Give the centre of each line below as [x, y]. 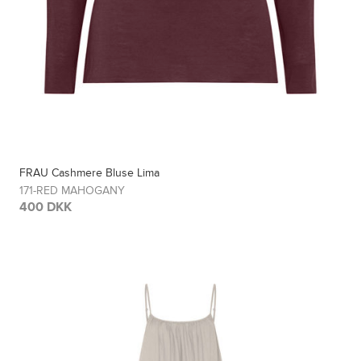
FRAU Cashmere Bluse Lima [90, 172]
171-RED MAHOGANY [73, 190]
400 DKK [46, 207]
